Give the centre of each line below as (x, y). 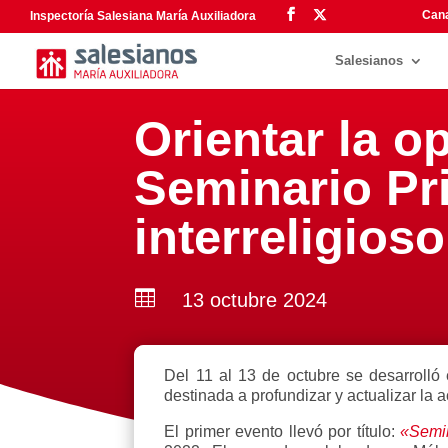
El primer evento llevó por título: (282, 431)
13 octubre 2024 (254, 299)
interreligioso (290, 236)
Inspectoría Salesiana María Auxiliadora (143, 16)
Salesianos (369, 60)
